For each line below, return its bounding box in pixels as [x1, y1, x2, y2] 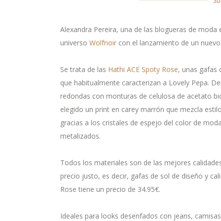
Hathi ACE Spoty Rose [108, 64, 178, 74]
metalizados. [60, 131, 101, 141]
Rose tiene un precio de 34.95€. [60, 184, 160, 194]
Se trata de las [60, 64, 108, 74]
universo [60, 37, 89, 47]
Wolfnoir [89, 37, 116, 47]
